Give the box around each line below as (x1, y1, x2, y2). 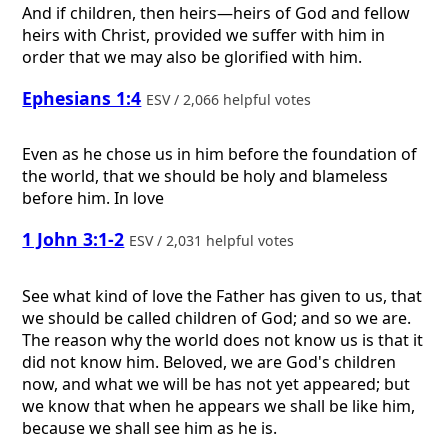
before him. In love (22, 187, 165, 210)
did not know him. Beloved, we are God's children (22, 350, 397, 373)
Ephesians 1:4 (22, 85, 142, 110)
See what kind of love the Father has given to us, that (22, 284, 423, 307)
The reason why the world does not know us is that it (22, 328, 424, 351)
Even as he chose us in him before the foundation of (22, 143, 418, 166)
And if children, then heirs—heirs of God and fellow (22, 2, 411, 25)
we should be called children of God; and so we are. (22, 306, 412, 329)
